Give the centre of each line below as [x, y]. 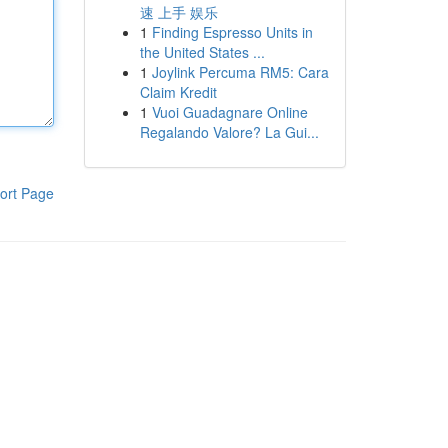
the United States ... [202, 52]
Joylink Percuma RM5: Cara [240, 72]
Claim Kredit [178, 92]
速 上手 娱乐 [178, 12]
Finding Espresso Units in [232, 32]
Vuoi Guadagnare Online [229, 112]
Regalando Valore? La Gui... [229, 132]
